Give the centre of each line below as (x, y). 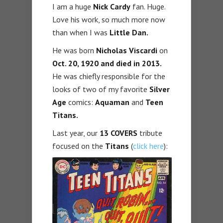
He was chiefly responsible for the (109, 76)
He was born (74, 51)
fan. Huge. (148, 7)
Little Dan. (129, 33)
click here (148, 146)
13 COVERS (119, 133)
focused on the (79, 146)
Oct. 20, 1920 (76, 63)
